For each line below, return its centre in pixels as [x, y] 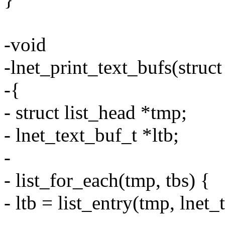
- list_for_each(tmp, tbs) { [107, 180]
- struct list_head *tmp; [95, 113]
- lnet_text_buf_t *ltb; [91, 135]
